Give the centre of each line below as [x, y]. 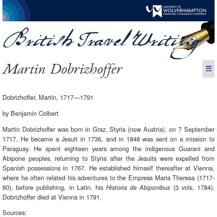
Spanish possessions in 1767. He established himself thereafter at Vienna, [108, 168]
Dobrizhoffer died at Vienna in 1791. [52, 197]
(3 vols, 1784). [192, 187]
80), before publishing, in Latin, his [54, 187]
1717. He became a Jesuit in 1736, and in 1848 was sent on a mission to [108, 139]
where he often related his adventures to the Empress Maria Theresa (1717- [108, 177]
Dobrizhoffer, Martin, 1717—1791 [48, 97]
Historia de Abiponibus [138, 187]
